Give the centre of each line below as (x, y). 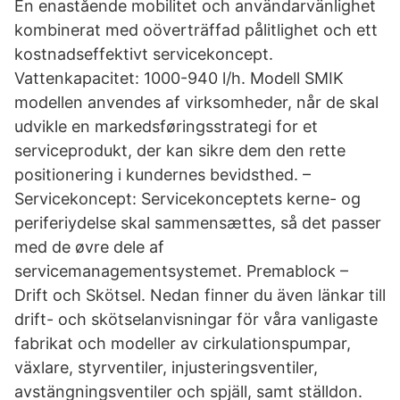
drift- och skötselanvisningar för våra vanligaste (196, 319)
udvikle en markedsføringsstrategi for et (166, 126)
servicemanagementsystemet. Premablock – (181, 271)
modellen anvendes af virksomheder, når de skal (196, 102)
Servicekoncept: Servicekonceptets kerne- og (187, 199)
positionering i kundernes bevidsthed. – (162, 175)
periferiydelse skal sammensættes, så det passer (198, 223)
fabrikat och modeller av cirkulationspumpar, (183, 343)
